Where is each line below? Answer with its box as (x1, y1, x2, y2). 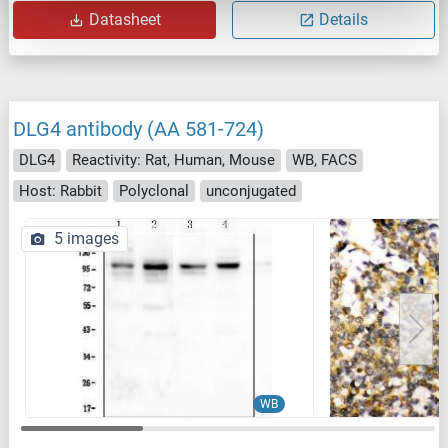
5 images (54, 229, 119, 249)
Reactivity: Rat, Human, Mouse (72, 151, 275, 170)
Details (319, 10, 368, 30)
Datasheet (88, 10, 161, 30)
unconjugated (206, 181, 296, 200)
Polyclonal (119, 181, 189, 200)
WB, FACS (292, 151, 357, 170)
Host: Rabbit (19, 181, 102, 200)
